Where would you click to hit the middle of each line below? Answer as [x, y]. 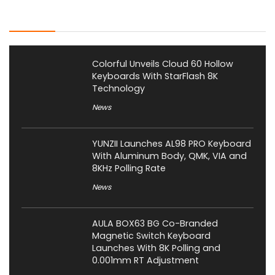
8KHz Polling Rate [129, 168]
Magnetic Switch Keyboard [151, 236]
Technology [118, 89]
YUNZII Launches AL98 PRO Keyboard [172, 144]
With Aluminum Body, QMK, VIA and [169, 156]
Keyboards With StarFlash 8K [155, 76]
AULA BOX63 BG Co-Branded [155, 224]
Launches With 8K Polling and [156, 248]
